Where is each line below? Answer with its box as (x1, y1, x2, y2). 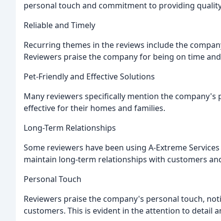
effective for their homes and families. (24, 103, 165, 114)
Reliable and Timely (24, 20, 95, 31)
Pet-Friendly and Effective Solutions (24, 71, 155, 82)
